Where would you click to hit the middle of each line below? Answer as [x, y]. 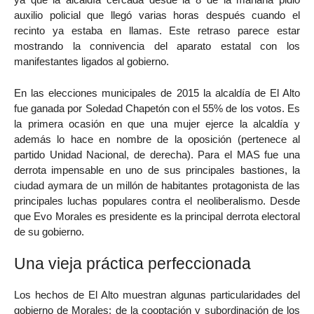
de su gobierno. [49, 232]
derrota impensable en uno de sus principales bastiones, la [157, 170]
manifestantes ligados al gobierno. [91, 62]
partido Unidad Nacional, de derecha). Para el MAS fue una [157, 155]
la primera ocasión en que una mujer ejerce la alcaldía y [157, 124]
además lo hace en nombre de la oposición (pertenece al [157, 139]
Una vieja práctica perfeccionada [132, 263]
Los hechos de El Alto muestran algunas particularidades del [157, 294]
